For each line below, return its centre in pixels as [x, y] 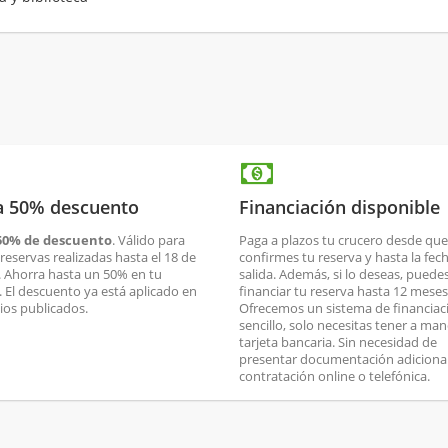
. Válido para [148, 239]
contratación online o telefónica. [334, 375]
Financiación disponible [339, 206]
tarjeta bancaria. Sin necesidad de [338, 341]
